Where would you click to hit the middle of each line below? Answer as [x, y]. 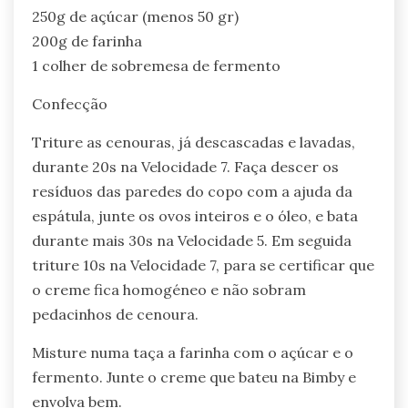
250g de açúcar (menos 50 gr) [135, 16]
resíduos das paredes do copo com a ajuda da [192, 191]
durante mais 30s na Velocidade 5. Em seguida [192, 240]
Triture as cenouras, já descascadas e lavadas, [194, 142]
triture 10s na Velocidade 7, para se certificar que [203, 265]
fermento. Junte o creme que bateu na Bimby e [194, 377]
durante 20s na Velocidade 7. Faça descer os [185, 166]
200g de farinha [87, 41]
